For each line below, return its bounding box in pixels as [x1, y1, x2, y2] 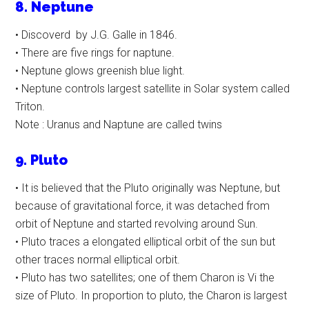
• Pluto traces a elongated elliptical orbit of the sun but [15, 235, 276, 249]
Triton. [15, 100, 46, 114]
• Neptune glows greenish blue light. [15, 64, 186, 78]
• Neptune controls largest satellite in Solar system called [15, 82, 290, 96]
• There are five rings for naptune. [15, 46, 175, 60]
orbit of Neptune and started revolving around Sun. [15, 217, 259, 231]
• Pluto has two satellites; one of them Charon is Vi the [15, 271, 275, 285]
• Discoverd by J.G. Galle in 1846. [15, 28, 178, 42]
